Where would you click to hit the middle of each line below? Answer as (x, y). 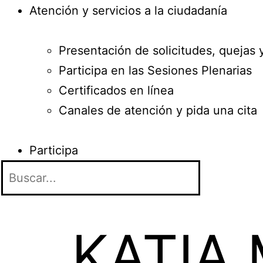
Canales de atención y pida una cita (158, 110)
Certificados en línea (116, 90)
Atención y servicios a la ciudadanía (128, 11)
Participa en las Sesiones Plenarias (155, 70)
